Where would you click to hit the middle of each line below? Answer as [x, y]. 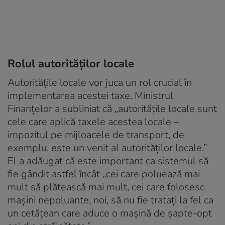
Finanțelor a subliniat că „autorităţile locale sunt [112, 108]
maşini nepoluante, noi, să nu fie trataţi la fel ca [110, 200]
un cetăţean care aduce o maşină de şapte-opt [110, 213]
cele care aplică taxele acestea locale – [93, 122]
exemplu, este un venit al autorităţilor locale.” [107, 148]
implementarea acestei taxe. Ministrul [90, 95]
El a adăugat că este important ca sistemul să [108, 161]
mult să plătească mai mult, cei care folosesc [106, 187]
